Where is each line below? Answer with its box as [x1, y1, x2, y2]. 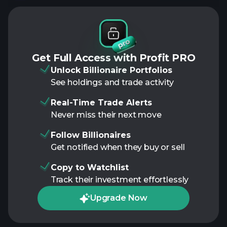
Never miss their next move [50, 110, 162, 120]
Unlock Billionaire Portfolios [50, 65, 172, 75]
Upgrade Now [90, 193, 148, 203]
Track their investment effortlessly [50, 175, 189, 184]
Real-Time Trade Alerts [50, 98, 152, 107]
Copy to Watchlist [50, 163, 129, 172]
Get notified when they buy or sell [50, 142, 185, 152]
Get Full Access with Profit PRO [31, 52, 196, 64]
